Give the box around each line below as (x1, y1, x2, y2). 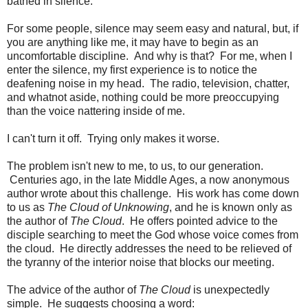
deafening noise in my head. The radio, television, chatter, (7, 78, 289, 90)
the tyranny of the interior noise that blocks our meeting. (7, 256, 274, 269)
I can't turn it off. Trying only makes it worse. (7, 133, 219, 145)
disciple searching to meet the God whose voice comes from (7, 229, 298, 241)
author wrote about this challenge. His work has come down (7, 188, 299, 200)
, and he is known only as (169, 201, 292, 214)
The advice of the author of (7, 284, 139, 296)
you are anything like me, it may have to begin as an (7, 36, 258, 49)
